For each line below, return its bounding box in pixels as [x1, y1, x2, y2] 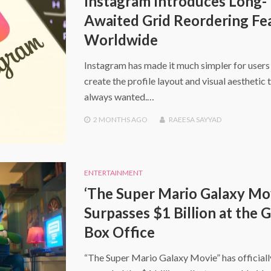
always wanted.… [83, 91, 154, 103]
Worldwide [83, 31, 158, 49]
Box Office [83, 223, 155, 241]
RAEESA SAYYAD [168, 115, 221, 125]
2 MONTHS [93, 115, 130, 125]
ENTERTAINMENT [83, 168, 143, 178]
